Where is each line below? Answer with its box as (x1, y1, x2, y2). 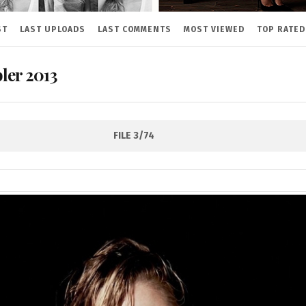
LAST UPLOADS (19, 25, 85, 35)
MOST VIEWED (183, 25, 245, 35)
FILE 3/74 (113, 130, 154, 141)
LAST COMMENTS (97, 25, 171, 35)
